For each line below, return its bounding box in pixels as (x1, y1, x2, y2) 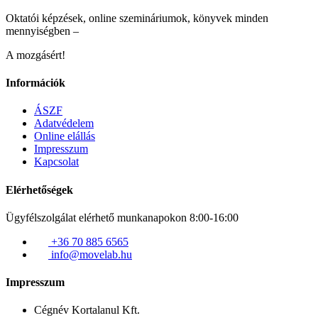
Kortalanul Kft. (72, 304, 140, 317)
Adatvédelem (34, 117, 94, 130)
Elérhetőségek (6, 183, 73, 196)
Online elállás (34, 130, 95, 143)
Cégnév (34, 304, 69, 317)
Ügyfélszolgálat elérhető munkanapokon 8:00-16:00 (6, 211, 238, 224)
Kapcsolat (34, 155, 79, 168)
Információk (6, 76, 65, 89)
